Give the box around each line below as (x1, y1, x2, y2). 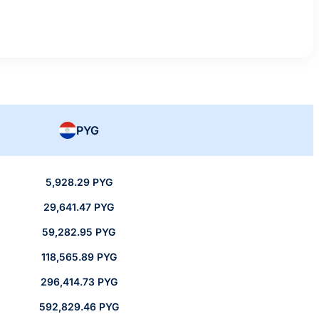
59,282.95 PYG (42, 226, 115, 239)
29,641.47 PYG (43, 201, 114, 214)
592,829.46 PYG (38, 300, 119, 313)
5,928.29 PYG (45, 176, 113, 189)
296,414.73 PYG (40, 276, 117, 288)
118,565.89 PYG (41, 251, 117, 263)
